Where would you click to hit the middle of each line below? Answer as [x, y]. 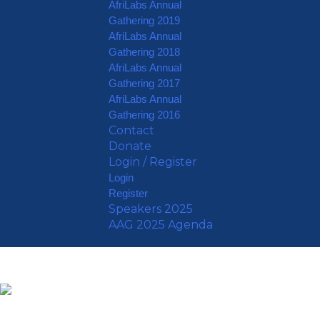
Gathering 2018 [145, 52]
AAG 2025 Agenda [161, 225]
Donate [130, 146]
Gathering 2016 [145, 115]
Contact [132, 130]
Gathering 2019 [145, 20]
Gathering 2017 [145, 83]
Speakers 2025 [151, 209]
